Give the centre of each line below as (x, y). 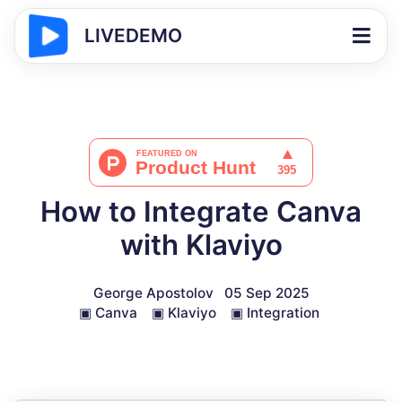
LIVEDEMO (133, 35)
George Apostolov (153, 293)
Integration (283, 313)
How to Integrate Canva (201, 212)
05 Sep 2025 (267, 293)
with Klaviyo (201, 245)
